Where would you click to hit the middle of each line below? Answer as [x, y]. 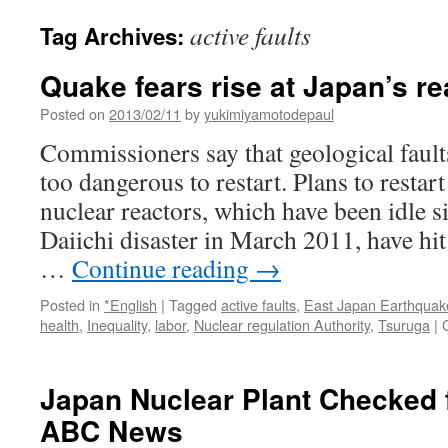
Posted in [70, 304]
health [59, 324]
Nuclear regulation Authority [282, 324]
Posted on [72, 113]
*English [130, 304]
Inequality [117, 324]
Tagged [193, 304]
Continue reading [163, 268]
